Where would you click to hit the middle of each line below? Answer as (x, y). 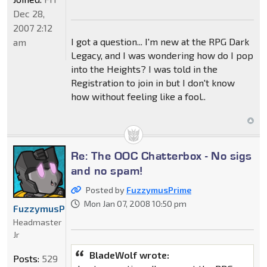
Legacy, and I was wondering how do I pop (162, 55)
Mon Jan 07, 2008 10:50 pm (135, 203)
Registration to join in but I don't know (153, 82)
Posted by (106, 190)
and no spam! (107, 170)
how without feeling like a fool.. (138, 96)
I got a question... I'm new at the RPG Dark (160, 41)
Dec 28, (29, 13)
